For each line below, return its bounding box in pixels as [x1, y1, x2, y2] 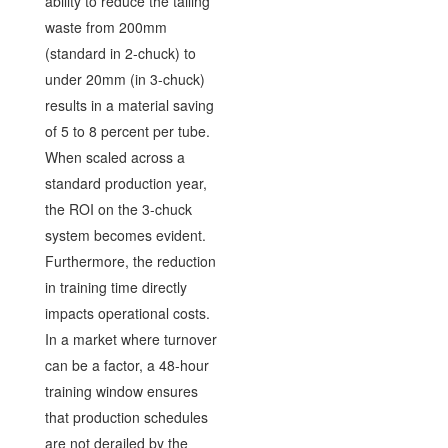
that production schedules [44, 406, 208, 427]
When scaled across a [44, 146, 185, 167]
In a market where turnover [44, 328, 217, 349]
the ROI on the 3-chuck [44, 198, 192, 219]
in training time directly [44, 276, 187, 297]
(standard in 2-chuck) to [44, 42, 196, 63]
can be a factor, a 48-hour [44, 354, 209, 375]
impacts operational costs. [44, 302, 210, 323]
